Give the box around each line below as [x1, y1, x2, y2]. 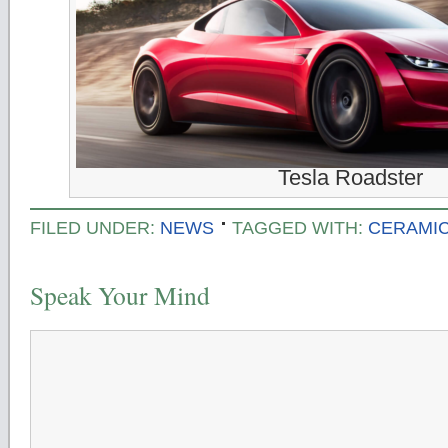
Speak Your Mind [30, 278, 210, 312]
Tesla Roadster [278, 165, 423, 190]
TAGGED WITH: [232, 218, 368, 238]
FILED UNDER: [30, 218, 160, 238]
